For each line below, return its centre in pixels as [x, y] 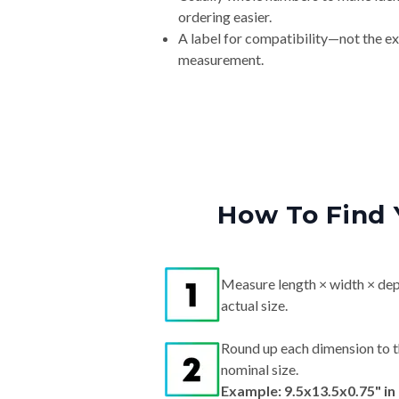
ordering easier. [225, 17]
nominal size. [260, 370]
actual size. [254, 305]
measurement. [221, 60]
